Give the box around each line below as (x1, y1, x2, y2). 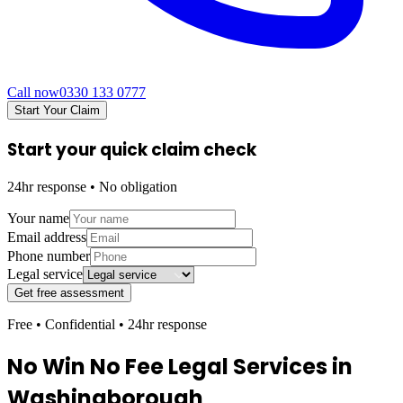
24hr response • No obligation (7, 179, 177, 195)
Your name (7, 210, 69, 227)
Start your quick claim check (7, 137, 256, 162)
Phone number (7, 248, 90, 264)
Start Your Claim (14, 103, 100, 117)
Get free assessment (14, 286, 124, 300)
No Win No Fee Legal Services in (7, 352, 353, 382)
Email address (7, 229, 86, 246)
